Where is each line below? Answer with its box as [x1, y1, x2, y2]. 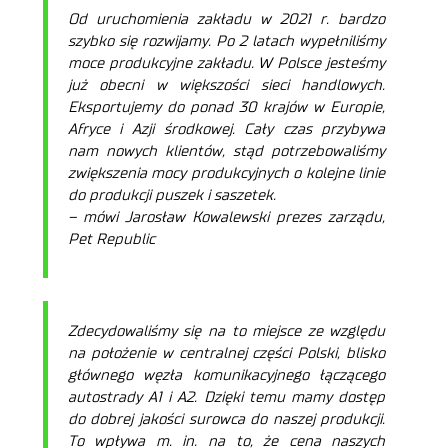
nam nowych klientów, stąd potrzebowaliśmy [67, 143, 386, 159]
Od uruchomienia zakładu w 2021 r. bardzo [67, 11, 386, 27]
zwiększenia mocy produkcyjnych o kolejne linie [67, 165, 386, 181]
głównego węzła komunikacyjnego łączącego [67, 367, 386, 383]
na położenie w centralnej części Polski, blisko [67, 345, 386, 361]
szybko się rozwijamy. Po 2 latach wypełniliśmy [67, 33, 386, 49]
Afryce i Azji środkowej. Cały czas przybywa [67, 121, 386, 137]
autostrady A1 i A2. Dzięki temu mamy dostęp [67, 389, 386, 405]
